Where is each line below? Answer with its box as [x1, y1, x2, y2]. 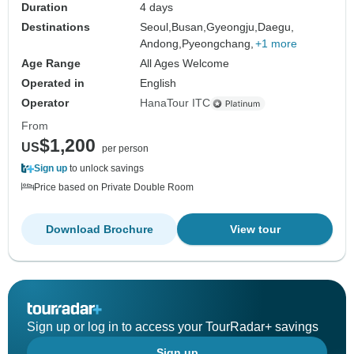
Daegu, [258, 21, 295, 34]
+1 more [255, 37, 298, 51]
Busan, [171, 21, 207, 34]
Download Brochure [45, 223, 153, 236]
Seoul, [140, 21, 172, 34]
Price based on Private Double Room [34, 182, 194, 194]
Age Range [21, 57, 81, 70]
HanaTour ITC [140, 96, 211, 110]
